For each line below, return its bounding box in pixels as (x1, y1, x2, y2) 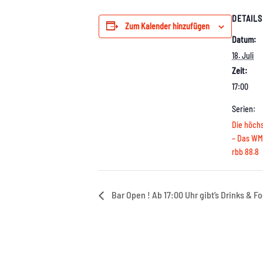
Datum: (232, 34, 256, 45)
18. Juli (232, 50, 254, 60)
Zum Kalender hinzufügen (125, 21, 210, 31)
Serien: (232, 103, 255, 114)
